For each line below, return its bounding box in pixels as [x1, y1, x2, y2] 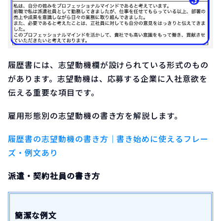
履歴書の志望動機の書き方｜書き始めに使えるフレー [8, 133, 209, 145]
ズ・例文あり [8, 147, 58, 159]
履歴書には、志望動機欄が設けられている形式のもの [8, 59, 209, 71]
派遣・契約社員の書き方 [8, 170, 100, 182]
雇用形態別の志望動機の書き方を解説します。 [8, 110, 183, 122]
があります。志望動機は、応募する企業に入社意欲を [8, 73, 208, 85]
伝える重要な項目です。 [8, 86, 99, 99]
